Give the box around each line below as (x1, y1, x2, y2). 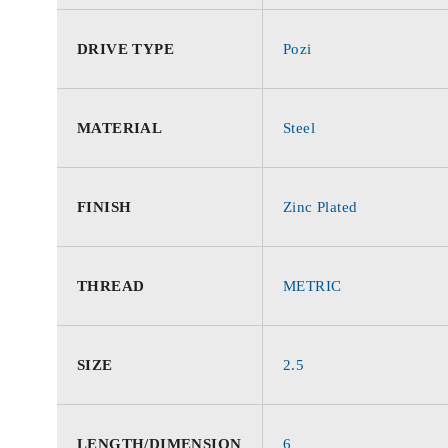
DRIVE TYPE (77, 40, 174, 57)
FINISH (77, 198, 132, 215)
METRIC (283, 277, 342, 294)
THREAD (77, 277, 145, 294)
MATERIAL (77, 119, 163, 136)
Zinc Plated (283, 198, 358, 215)
